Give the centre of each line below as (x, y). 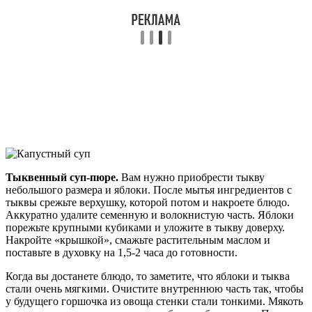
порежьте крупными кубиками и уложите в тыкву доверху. (145, 228)
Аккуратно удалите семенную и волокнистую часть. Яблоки (150, 215)
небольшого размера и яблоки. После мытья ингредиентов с (149, 190)
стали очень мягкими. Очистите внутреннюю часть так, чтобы (155, 289)
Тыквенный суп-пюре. (62, 178)
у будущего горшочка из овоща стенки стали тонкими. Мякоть (154, 302)
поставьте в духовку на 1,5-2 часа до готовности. (122, 253)
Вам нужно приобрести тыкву (192, 178)
